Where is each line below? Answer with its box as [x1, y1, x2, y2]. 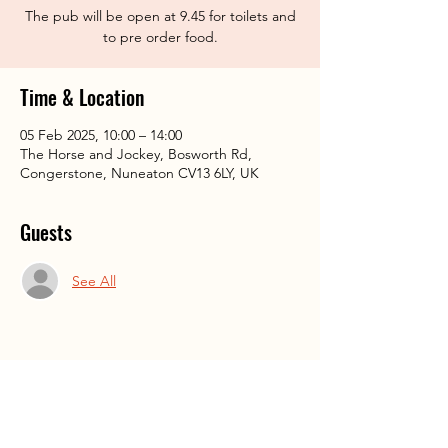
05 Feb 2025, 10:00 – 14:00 [20, 126, 182, 144]
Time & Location [20, 82, 144, 112]
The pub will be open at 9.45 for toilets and [24, 7, 296, 25]
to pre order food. [102, 28, 218, 46]
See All [72, 271, 116, 290]
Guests [20, 217, 72, 247]
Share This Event [20, 387, 149, 417]
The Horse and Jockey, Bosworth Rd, [20, 145, 252, 163]
